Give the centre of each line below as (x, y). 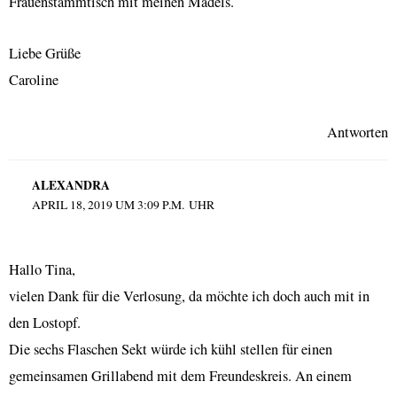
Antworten (358, 132)
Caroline (34, 80)
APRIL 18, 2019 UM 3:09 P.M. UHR (123, 204)
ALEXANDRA (70, 185)
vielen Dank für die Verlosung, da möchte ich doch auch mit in (189, 296)
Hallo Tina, (42, 269)
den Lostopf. (45, 322)
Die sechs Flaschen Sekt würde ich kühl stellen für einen (171, 349)
